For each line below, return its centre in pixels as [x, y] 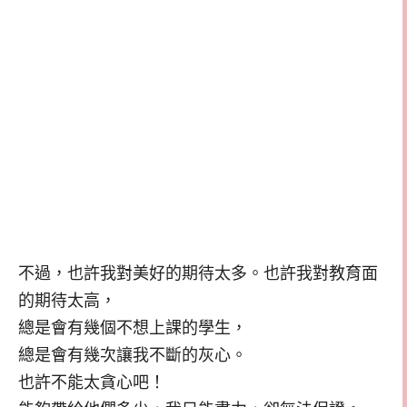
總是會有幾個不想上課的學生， [133, 328]
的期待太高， [67, 300]
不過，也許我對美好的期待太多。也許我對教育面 [198, 273]
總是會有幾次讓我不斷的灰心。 [133, 355]
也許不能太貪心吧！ [92, 382]
